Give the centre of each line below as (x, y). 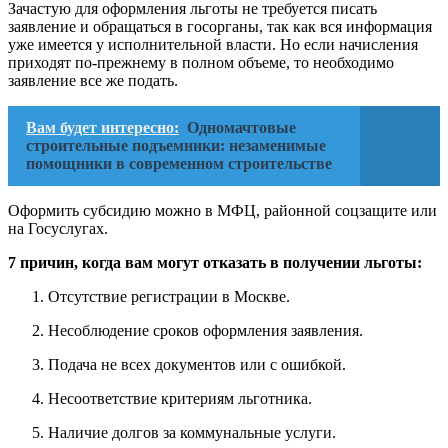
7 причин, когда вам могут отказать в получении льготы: (215, 263)
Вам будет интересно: (102, 128)
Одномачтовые (241, 128)
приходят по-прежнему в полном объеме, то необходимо (201, 63)
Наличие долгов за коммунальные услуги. (192, 433)
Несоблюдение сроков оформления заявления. (205, 331)
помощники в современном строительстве (179, 164)
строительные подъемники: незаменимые (176, 146)
